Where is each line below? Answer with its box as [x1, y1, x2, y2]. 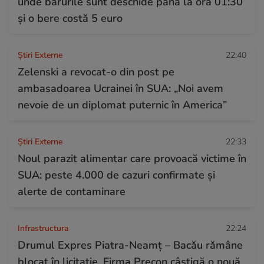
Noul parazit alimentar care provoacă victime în [18, 151, 246, 166]
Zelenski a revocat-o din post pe [18, 64, 174, 79]
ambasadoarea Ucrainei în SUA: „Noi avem [18, 81, 223, 95]
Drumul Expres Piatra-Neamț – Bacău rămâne [18, 237, 243, 252]
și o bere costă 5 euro [18, 11, 123, 25]
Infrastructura [18, 222, 68, 234]
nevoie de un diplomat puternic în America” [18, 97, 227, 112]
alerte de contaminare [18, 184, 126, 199]
